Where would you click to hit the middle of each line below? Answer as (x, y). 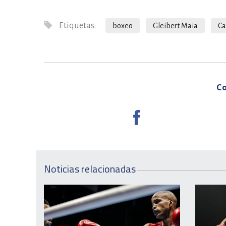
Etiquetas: (77, 25)
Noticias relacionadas (90, 169)
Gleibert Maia (175, 25)
